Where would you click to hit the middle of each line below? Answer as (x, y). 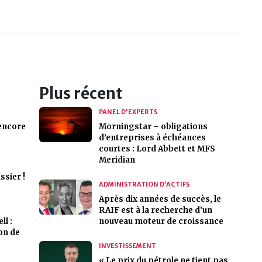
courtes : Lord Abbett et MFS (157, 149)
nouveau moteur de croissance (161, 221)
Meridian (117, 160)
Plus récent (80, 94)
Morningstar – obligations (153, 127)
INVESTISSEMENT (127, 246)
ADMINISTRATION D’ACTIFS (144, 184)
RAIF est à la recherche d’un (155, 210)
